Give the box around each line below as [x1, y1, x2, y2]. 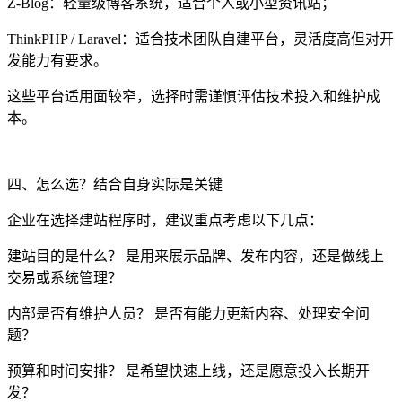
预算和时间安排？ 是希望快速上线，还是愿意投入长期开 [7, 363, 370, 379]
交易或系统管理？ [7, 269, 122, 285]
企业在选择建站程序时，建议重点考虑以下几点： [7, 212, 323, 228]
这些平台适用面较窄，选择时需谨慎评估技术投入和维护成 [7, 88, 380, 104]
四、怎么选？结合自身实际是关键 [7, 176, 223, 192]
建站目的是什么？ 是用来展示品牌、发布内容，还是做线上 [7, 248, 384, 264]
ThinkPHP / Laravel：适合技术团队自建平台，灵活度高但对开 [7, 31, 394, 47]
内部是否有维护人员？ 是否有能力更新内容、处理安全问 [7, 305, 370, 321]
